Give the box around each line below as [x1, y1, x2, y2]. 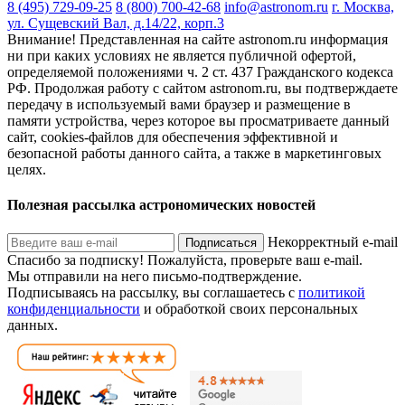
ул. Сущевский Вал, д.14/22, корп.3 [7, 15, 224, 31]
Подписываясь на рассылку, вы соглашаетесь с [7, 284, 298, 300]
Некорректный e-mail [268, 233, 398, 250]
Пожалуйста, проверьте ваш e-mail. [147, 251, 363, 268]
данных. [7, 316, 58, 333]
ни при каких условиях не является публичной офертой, [7, 48, 356, 63]
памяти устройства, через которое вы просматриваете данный [7, 113, 390, 128]
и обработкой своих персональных [140, 300, 358, 316]
